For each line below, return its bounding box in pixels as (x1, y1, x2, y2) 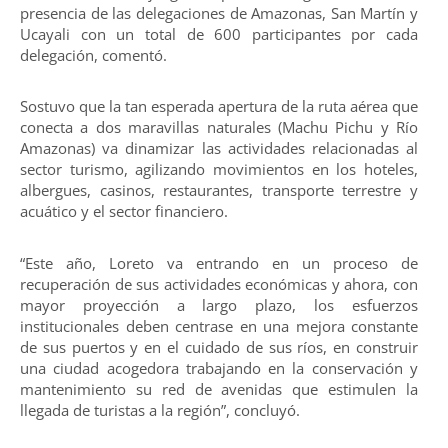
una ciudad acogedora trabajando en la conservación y (20, 357, 418, 378)
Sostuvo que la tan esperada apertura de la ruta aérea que (20, 96, 418, 117)
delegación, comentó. (20, 44, 167, 65)
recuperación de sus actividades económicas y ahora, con (20, 273, 418, 294)
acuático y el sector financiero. (20, 201, 228, 222)
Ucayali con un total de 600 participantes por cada (20, 23, 418, 44)
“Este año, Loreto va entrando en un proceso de (20, 252, 418, 273)
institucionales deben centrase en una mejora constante (20, 315, 418, 336)
